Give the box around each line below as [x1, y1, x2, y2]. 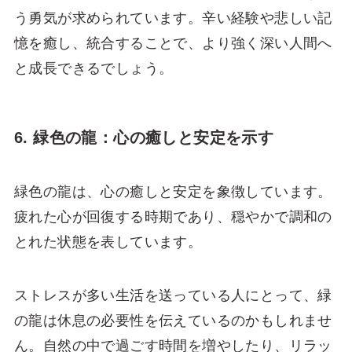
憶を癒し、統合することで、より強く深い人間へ [13, 35, 332, 51]
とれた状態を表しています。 [13, 234, 203, 251]
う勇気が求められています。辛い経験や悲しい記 [13, 9, 332, 26]
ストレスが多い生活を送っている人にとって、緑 [13, 288, 332, 304]
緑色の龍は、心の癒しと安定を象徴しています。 [13, 184, 332, 200]
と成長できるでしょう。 [13, 60, 174, 76]
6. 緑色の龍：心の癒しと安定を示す [13, 129, 274, 147]
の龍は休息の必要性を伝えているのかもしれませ [13, 313, 332, 329]
